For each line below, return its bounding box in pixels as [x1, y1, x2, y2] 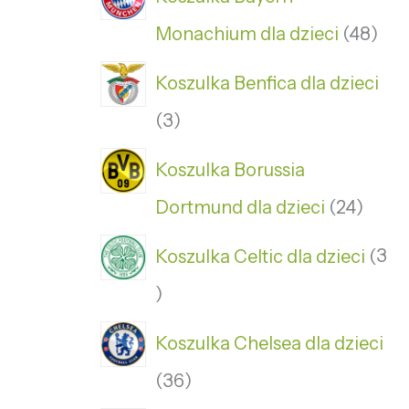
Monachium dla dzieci [155, 23, 339, 46]
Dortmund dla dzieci [155, 196, 325, 219]
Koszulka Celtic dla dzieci [155, 245, 365, 267]
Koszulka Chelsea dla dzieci [155, 331, 383, 354]
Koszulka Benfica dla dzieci [155, 71, 379, 94]
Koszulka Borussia [155, 158, 305, 181]
